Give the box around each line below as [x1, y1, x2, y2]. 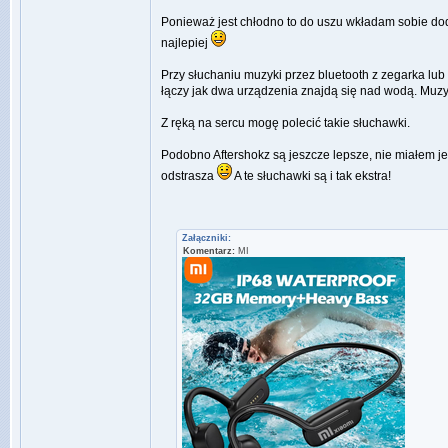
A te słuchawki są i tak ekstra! [232, 169, 391, 183]
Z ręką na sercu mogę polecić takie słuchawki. [161, 116, 410, 130]
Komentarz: [183, 246, 235, 256]
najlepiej [161, 36, 211, 50]
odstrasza [161, 169, 217, 183]
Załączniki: [182, 233, 231, 243]
